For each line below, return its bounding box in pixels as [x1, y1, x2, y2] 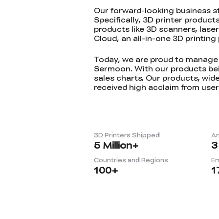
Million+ [100, 139, 139, 151]
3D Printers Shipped [94, 131, 160, 139]
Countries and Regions [94, 155, 168, 164]
